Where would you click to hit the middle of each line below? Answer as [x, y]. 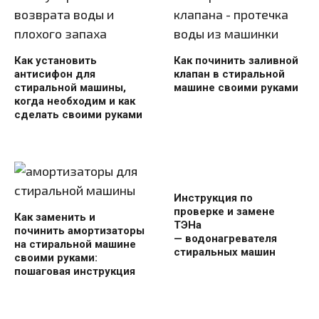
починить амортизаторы [79, 231]
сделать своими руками [78, 115]
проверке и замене [224, 212]
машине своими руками [236, 88]
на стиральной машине [75, 245]
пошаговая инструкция [75, 272]
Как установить [56, 61]
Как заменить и [55, 218]
